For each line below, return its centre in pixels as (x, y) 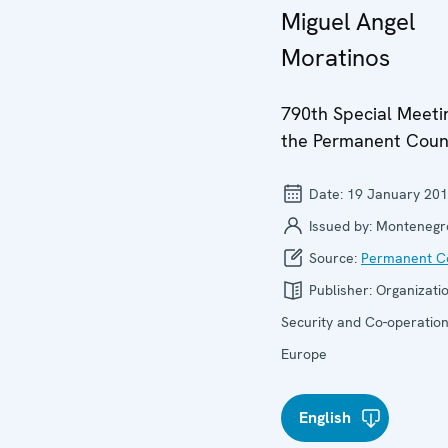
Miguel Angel (348, 21)
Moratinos (335, 57)
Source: (333, 258)
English (325, 417)
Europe (304, 354)
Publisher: (340, 290)
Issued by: (340, 226)
